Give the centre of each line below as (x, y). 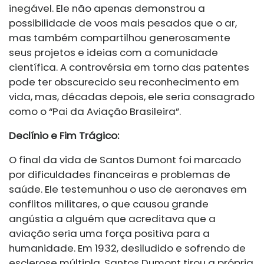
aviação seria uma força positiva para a (109, 234)
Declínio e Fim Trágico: (64, 136)
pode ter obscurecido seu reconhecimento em (124, 82)
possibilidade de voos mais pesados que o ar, (123, 23)
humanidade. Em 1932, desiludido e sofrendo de (127, 248)
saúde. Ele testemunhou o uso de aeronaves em (128, 189)
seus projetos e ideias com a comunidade (113, 53)
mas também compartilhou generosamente (120, 38)
